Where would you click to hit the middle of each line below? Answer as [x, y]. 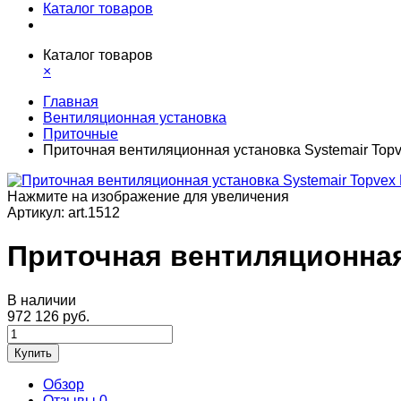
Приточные [81, 134]
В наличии [42, 300]
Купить [33, 353]
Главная [71, 102]
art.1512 [94, 213]
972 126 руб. [48, 316]
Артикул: [38, 213]
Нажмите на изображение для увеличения [148, 196]
